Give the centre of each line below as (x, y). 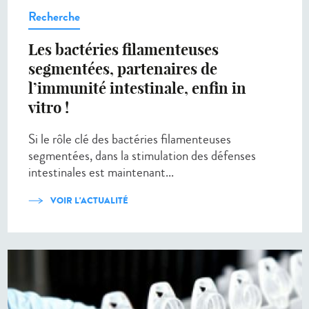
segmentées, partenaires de (123, 69)
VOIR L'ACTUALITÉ (89, 200)
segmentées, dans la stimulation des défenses (142, 155)
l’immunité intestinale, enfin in (137, 88)
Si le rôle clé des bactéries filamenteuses (130, 139)
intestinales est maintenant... (101, 172)
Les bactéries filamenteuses (123, 49)
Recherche (54, 16)
